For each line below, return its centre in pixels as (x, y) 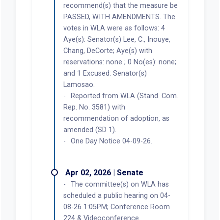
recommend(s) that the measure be (120, 5)
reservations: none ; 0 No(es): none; (120, 62)
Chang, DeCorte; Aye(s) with (108, 51)
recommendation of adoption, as (116, 118)
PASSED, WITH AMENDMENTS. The (119, 17)
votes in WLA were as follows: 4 (114, 28)
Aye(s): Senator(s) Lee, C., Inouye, (117, 39)
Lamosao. (79, 84)
